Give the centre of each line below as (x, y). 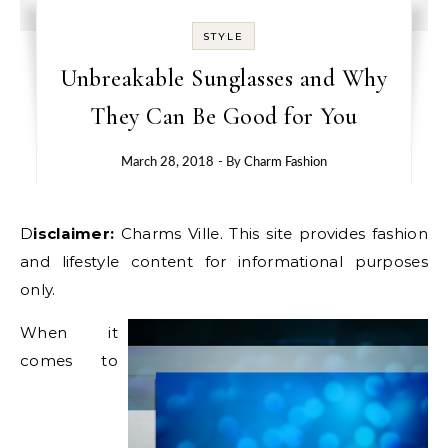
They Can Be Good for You (223, 116)
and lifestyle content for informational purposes (224, 261)
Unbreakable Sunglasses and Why (224, 78)
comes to (69, 360)
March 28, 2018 (167, 162)
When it (69, 332)
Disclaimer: (77, 233)
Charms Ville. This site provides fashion (274, 233)
